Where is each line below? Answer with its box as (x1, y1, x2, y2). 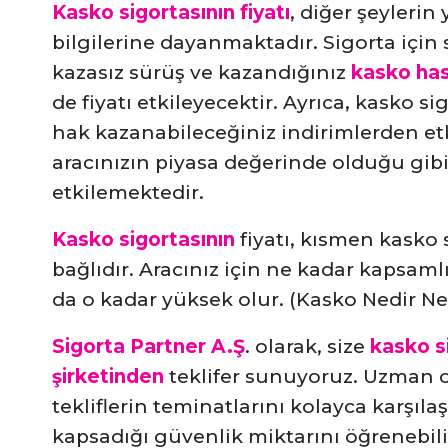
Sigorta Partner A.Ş (52, 335, 245, 359)
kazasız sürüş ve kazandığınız (52, 61, 351, 85)
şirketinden (52, 365, 164, 389)
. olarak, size (245, 335, 370, 359)
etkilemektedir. (52, 181, 204, 205)
